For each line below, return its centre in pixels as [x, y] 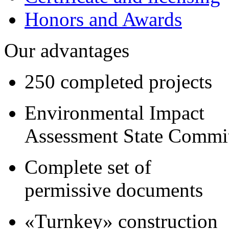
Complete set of [88, 167]
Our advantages [67, 50]
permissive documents [114, 190]
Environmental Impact [114, 112]
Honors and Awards [103, 19]
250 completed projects [118, 81]
